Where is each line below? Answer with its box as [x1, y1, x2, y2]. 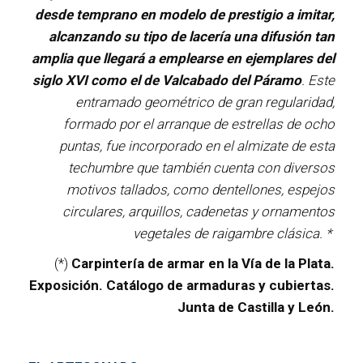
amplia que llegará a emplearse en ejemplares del [32, 50, 335, 67]
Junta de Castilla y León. [177, 299, 335, 316]
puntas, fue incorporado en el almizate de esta [59, 138, 335, 155]
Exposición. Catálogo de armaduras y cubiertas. [29, 277, 335, 294]
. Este [301, 72, 335, 89]
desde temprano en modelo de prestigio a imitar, [35, 6, 335, 23]
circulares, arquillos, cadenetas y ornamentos [62, 203, 335, 220]
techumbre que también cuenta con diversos [68, 160, 335, 177]
